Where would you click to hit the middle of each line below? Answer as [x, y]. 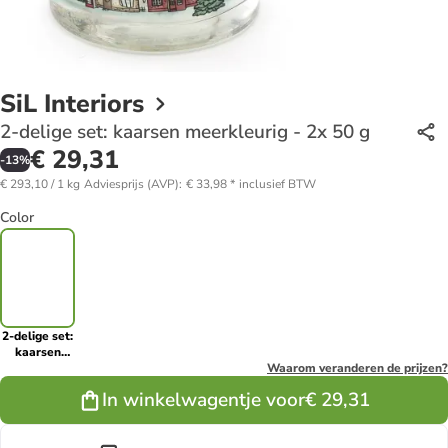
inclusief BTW [277, 183]
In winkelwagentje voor [203, 399]
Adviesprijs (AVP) [131, 183]
